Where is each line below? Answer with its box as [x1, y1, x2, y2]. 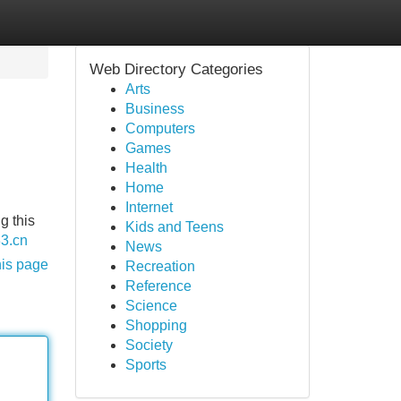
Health [124, 160, 167, 175]
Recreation [124, 259, 195, 274]
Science [124, 298, 177, 313]
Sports [124, 357, 166, 372]
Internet [124, 200, 173, 215]
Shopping [124, 318, 187, 333]
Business [124, 101, 184, 116]
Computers [124, 121, 195, 136]
